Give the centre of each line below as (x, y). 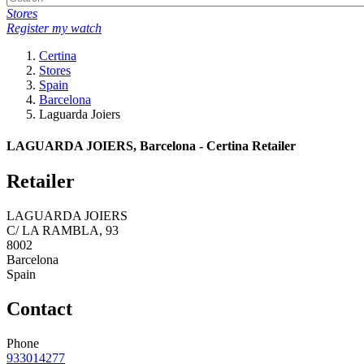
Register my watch (54, 28)
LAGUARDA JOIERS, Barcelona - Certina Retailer (151, 146)
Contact (39, 309)
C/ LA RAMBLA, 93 (63, 231)
